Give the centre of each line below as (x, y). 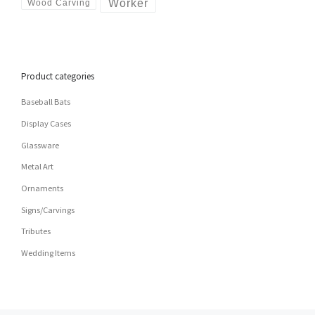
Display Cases (46, 124)
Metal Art (38, 167)
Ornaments (43, 188)
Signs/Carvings (48, 210)
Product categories (58, 76)
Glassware (40, 145)
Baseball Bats (46, 102)
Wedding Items (49, 253)
